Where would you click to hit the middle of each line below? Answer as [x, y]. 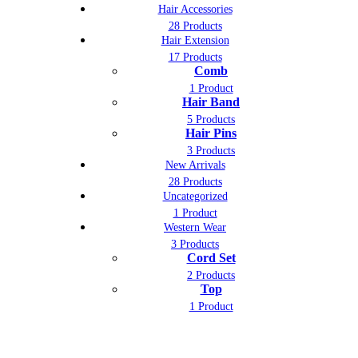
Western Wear [195, 227]
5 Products [211, 119]
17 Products [195, 57]
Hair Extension [195, 40]
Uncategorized [195, 196]
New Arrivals [195, 165]
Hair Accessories [195, 9]
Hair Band [211, 101]
